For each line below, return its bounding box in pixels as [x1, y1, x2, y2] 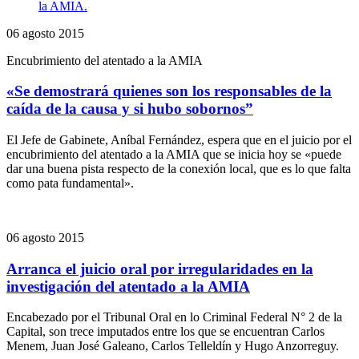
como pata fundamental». [6, 175, 134, 190]
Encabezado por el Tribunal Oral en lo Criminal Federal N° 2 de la [6, 310, 342, 325]
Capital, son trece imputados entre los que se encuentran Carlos [6, 325, 325, 339]
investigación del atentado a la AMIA [6, 277, 250, 295]
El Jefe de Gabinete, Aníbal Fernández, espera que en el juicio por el [6, 132, 352, 147]
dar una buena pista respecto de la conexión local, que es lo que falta [6, 161, 351, 175]
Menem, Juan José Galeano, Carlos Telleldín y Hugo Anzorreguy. [6, 339, 339, 353]
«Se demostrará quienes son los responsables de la [6, 83, 332, 100]
